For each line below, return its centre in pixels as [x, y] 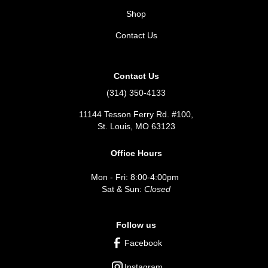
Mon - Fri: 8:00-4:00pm [136, 177]
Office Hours [136, 153]
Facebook [143, 243]
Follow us [136, 225]
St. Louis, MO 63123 [136, 126]
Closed [157, 189]
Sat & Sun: [123, 189]
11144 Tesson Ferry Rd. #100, [136, 114]
